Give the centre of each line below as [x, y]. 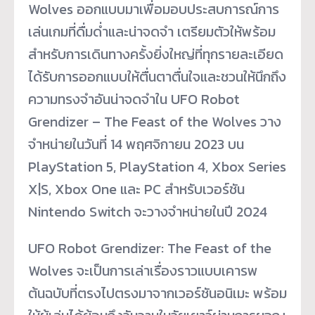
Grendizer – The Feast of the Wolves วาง [155, 121]
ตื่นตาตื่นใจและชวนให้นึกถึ [209, 76]
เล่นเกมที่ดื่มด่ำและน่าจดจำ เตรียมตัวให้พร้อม [152, 31]
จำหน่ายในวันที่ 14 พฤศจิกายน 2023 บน [136, 144]
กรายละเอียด [247, 54]
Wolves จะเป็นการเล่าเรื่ [95, 270]
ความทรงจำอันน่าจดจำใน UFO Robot [134, 99]
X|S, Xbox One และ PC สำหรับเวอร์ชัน [136, 189]
